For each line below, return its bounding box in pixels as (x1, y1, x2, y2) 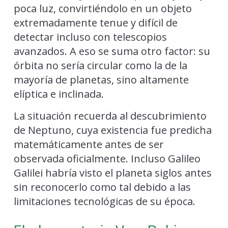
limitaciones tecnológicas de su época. (13, 194, 195, 208)
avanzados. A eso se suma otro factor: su (13, 44, 210, 58)
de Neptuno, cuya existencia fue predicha (13, 123, 212, 137)
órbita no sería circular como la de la (13, 58, 187, 72)
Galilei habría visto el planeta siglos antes (13, 165, 212, 180)
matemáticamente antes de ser (13, 137, 164, 151)
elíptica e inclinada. (13, 87, 104, 101)
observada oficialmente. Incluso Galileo (13, 151, 201, 165)
